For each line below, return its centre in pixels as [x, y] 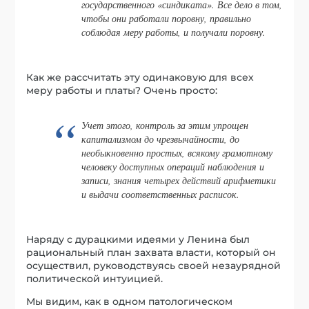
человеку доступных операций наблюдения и [173, 167]
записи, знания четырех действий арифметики [179, 181]
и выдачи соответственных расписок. [161, 195]
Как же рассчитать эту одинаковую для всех [140, 77]
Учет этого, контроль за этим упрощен [165, 126]
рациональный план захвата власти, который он [151, 252]
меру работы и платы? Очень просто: [122, 90]
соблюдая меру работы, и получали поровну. [174, 32]
